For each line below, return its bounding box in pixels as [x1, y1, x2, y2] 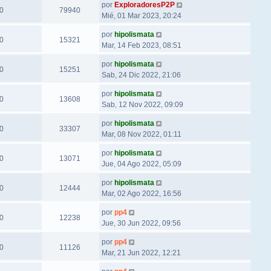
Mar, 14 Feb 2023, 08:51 [101, 41, 181, 50]
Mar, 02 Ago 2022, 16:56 [101, 189, 181, 198]
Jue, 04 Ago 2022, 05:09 [101, 160, 181, 168]
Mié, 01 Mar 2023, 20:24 [101, 11, 181, 20]
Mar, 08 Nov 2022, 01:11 [101, 130, 181, 139]
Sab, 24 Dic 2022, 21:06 [101, 71, 181, 79]
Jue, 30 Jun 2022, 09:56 [101, 219, 181, 227]
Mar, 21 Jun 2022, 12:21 [101, 249, 181, 257]
